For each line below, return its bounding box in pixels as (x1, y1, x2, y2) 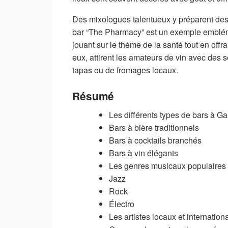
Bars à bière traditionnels (109, 121, 199, 133)
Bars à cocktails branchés (109, 134, 202, 146)
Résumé (72, 89, 114, 104)
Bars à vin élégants (109, 147, 178, 159)
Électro (109, 197, 134, 210)
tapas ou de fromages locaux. (72, 64, 178, 76)
